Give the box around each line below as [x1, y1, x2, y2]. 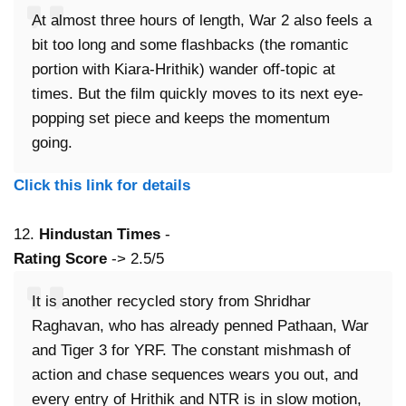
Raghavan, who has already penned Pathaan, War [32, 317, 369, 335]
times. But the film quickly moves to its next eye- [32, 85, 363, 103]
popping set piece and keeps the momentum [32, 110, 330, 128]
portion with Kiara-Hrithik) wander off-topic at [32, 61, 335, 79]
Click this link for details [14, 177, 190, 195]
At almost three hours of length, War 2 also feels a [32, 12, 372, 30]
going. [32, 134, 77, 152]
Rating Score [14, 250, 107, 268]
